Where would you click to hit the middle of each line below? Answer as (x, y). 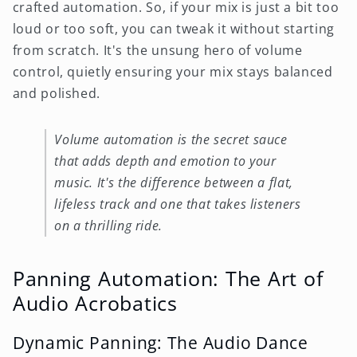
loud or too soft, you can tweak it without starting (173, 28)
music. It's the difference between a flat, (174, 183)
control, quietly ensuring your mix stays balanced (173, 71)
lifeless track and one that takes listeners (178, 204)
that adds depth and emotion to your (165, 161)
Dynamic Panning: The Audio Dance (160, 342)
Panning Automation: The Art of (168, 278)
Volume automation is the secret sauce (171, 140)
